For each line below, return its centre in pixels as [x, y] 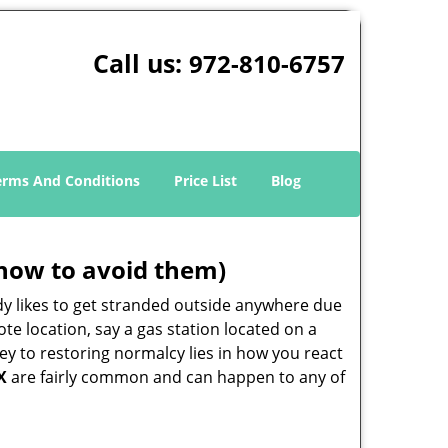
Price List [205, 180]
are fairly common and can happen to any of [176, 377]
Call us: [140, 63]
